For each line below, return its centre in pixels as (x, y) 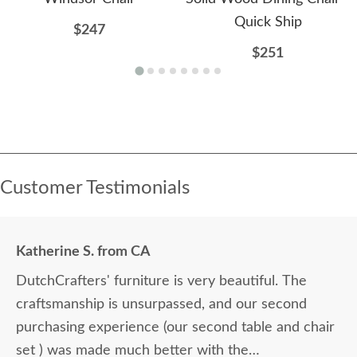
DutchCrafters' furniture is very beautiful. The (161, 282)
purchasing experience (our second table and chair (175, 328)
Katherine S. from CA (83, 252)
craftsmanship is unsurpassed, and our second (161, 305)
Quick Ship (268, 23)
